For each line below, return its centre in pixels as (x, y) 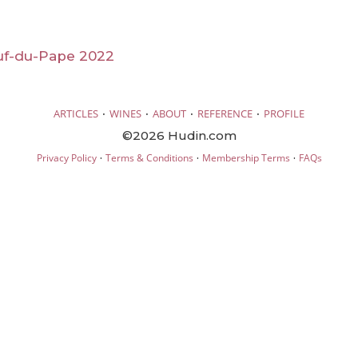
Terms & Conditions (149, 157)
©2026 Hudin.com (179, 135)
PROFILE (284, 113)
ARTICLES (76, 113)
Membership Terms (246, 157)
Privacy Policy (66, 157)
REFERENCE (225, 113)
